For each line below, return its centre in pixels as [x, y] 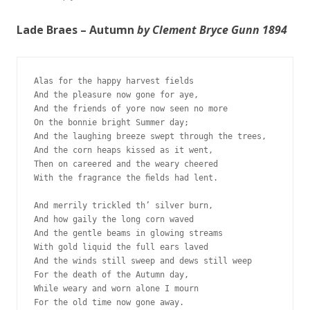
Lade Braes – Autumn [77, 29]
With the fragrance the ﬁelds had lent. [126, 177]
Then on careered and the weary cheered [128, 164]
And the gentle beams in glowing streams [131, 233]
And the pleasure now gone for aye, [116, 94]
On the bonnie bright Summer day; [111, 122]
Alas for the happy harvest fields [114, 81]
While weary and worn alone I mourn [119, 288]
